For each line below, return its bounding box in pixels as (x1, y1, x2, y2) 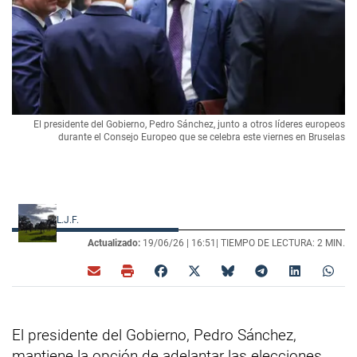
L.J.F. (57, 214, 81, 226)
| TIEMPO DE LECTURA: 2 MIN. (216, 237, 345, 249)
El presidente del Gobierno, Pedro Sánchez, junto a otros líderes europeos (33, 118, 345, 130)
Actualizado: (88, 237, 140, 249)
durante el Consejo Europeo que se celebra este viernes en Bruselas (58, 131, 345, 143)
